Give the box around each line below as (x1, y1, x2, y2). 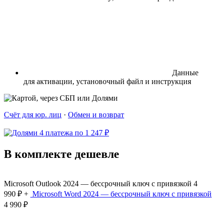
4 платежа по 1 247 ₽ (40, 128, 109, 137)
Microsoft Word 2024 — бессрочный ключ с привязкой (32, 189, 212, 198)
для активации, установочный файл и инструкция (23, 77, 191, 86)
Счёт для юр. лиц (4, 110, 62, 119)
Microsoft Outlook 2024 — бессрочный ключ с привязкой (4, 179, 192, 188)
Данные (172, 68, 198, 77)
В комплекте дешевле (4, 147, 119, 160)
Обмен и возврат (68, 110, 124, 119)
